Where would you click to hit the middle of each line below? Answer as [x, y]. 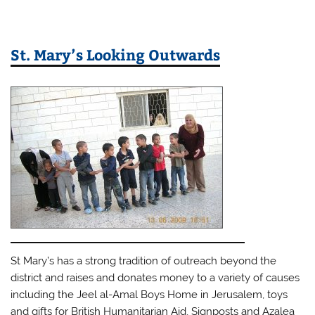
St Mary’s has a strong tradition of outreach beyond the [144, 261]
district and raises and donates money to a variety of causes [155, 277]
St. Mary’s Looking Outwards [116, 55]
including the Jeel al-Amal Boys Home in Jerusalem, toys [149, 294]
